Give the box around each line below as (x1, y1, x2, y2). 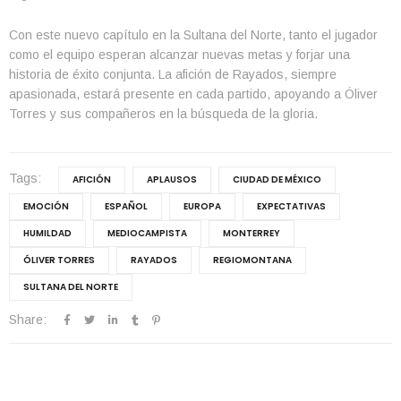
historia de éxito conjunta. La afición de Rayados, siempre (9, 66, 337, 81)
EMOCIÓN (23, 199, 69, 213)
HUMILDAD (23, 226, 72, 240)
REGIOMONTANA (213, 252, 292, 267)
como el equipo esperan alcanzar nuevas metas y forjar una (9, 47, 350, 62)
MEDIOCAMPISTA (107, 226, 187, 240)
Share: (9, 311, 47, 327)
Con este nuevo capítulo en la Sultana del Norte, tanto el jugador (9, 27, 378, 42)
